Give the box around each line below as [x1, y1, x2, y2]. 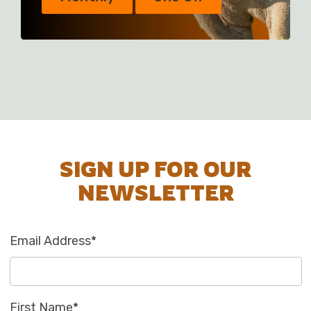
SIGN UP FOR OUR [60, 156, 251, 183]
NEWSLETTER [77, 180, 234, 206]
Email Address [9, 233, 91, 249]
